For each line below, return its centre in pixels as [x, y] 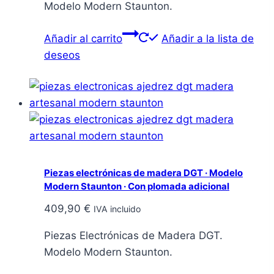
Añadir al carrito [83, 38]
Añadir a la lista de [208, 38]
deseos [62, 55]
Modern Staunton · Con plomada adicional [137, 186]
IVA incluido [117, 209]
